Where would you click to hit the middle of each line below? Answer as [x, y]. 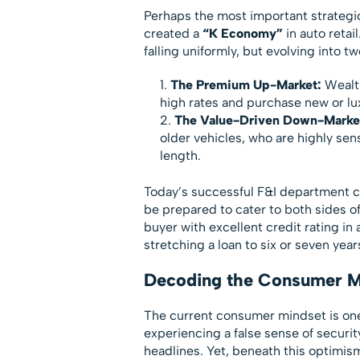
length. [180, 155]
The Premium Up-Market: [245, 84]
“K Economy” [242, 33]
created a [173, 33]
